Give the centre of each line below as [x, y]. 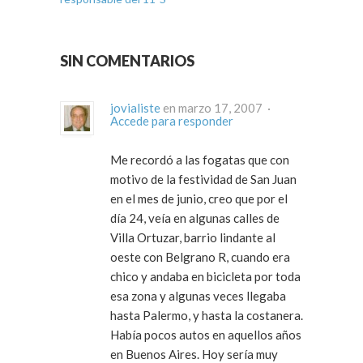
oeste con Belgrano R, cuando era [171, 257]
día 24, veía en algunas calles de [129, 218]
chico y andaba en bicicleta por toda [205, 277]
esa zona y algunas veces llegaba [198, 296]
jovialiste [135, 108]
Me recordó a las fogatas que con [200, 160]
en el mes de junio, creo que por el [199, 199]
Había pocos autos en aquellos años [206, 335]
